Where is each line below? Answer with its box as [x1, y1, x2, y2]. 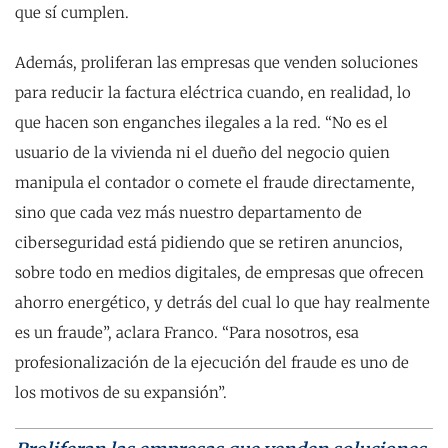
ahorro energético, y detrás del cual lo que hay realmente [15, 293, 430, 312]
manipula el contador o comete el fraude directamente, [15, 173, 415, 192]
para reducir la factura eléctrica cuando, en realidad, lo [15, 83, 411, 102]
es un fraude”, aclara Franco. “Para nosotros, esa [15, 323, 359, 342]
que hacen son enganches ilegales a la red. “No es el [15, 113, 388, 132]
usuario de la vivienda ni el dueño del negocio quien [15, 143, 390, 162]
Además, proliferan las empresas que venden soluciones [15, 53, 418, 72]
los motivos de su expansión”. [15, 383, 227, 402]
